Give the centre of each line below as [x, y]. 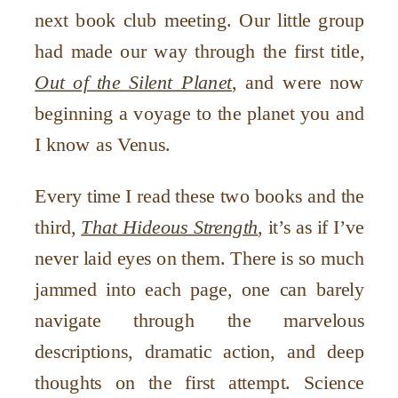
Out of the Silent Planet [134, 82]
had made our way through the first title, [200, 51]
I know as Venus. [103, 144]
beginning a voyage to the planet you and [200, 113]
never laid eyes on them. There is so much [200, 258]
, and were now [298, 82]
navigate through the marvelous [200, 320]
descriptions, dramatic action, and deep [200, 351]
